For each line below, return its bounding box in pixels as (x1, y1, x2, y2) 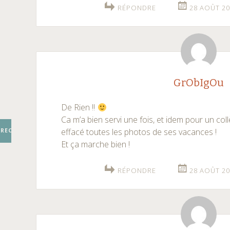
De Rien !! (61, 102, 98, 113)
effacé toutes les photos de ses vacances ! (61, 126, 217, 138)
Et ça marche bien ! (61, 139, 130, 150)
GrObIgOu (174, 76, 224, 89)
